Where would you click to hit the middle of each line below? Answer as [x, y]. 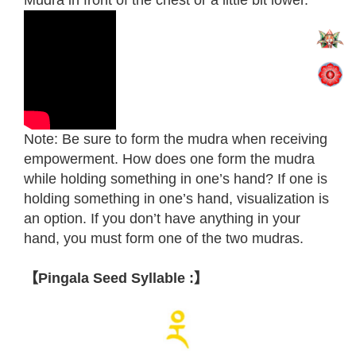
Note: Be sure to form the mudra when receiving [176, 139]
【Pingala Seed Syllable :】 [116, 278]
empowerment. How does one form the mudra [169, 159]
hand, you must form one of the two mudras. [164, 238]
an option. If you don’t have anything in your [162, 219]
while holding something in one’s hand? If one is [176, 179]
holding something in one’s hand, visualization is [176, 199]
